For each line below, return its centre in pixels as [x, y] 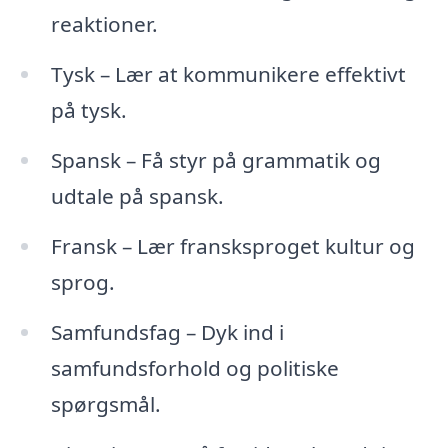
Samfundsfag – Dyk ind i [167, 331]
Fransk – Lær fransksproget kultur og [232, 245]
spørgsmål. [105, 403]
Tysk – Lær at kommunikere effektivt [228, 74]
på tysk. [88, 110]
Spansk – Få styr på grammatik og [215, 159]
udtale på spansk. [137, 195]
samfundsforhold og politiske [194, 367]
